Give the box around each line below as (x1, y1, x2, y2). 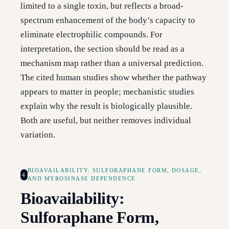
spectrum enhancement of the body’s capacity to (20, 15, 195, 26)
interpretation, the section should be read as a (20, 44, 185, 54)
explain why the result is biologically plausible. (20, 101, 192, 111)
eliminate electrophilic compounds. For (20, 30, 163, 40)
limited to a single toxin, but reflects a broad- (20, 1, 184, 11)
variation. (20, 130, 55, 140)
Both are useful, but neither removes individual (20, 116, 191, 126)
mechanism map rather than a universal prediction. (20, 58, 203, 68)
